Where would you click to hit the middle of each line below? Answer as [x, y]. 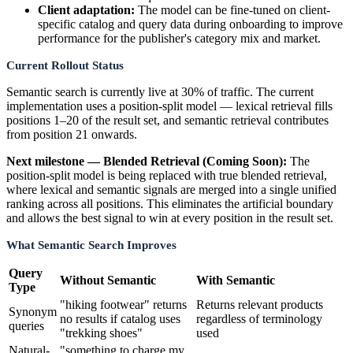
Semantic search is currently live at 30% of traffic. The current [160, 91]
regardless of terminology [259, 318]
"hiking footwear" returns [123, 304]
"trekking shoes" [101, 333]
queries [26, 325]
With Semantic [236, 280]
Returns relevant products [260, 304]
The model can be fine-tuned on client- [232, 9]
